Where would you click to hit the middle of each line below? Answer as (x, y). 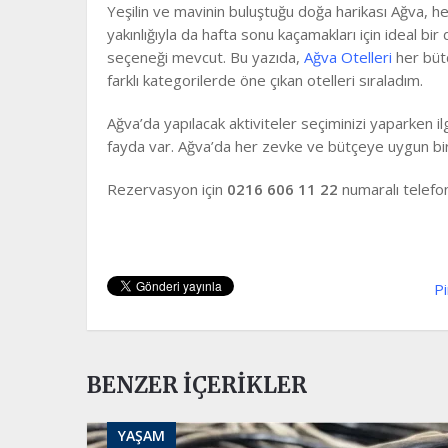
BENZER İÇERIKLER (197, 384)
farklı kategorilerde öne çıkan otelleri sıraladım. (265, 79)
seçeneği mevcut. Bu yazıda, (205, 56)
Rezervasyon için (167, 188)
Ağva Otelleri (348, 56)
